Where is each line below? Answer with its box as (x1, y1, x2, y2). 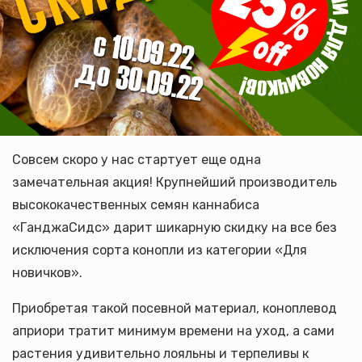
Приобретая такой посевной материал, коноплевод (12, 301, 337, 316)
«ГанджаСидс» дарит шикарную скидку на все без (12, 220, 337, 235)
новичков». (12, 265, 82, 280)
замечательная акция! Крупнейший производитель (12, 175, 337, 190)
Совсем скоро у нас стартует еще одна (12, 152, 261, 167)
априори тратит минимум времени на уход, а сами (12, 323, 335, 339)
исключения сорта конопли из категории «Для (12, 242, 307, 258)
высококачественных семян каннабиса (12, 197, 259, 213)
